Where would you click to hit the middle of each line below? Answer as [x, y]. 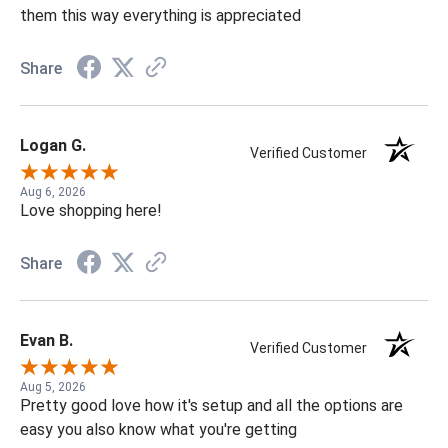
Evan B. [46, 341]
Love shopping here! [91, 211]
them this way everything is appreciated [160, 16]
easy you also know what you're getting [158, 430]
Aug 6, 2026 [53, 192]
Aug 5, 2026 [53, 387]
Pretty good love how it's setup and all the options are [211, 406]
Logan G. [53, 146]
